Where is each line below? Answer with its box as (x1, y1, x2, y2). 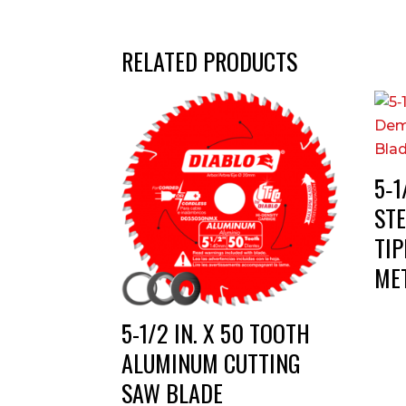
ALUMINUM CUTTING (121, 345, 302, 382)
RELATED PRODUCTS (121, 43, 298, 80)
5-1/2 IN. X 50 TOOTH (121, 315, 311, 352)
